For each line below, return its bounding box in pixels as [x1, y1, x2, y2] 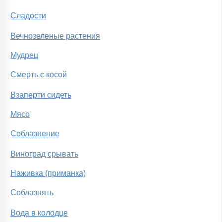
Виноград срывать [10, 150, 78, 159]
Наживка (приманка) [10, 169, 86, 178]
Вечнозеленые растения [10, 32, 100, 41]
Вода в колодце [10, 209, 68, 218]
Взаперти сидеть [10, 91, 71, 100]
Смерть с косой [10, 70, 67, 79]
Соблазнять [10, 188, 54, 197]
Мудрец [10, 51, 38, 60]
